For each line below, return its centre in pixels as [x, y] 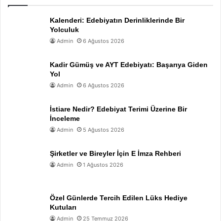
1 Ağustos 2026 [103, 165]
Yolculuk [64, 30]
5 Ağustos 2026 [104, 130]
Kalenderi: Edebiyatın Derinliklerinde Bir [117, 20]
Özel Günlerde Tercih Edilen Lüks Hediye [119, 198]
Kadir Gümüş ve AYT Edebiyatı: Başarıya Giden [129, 65]
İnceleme [65, 118]
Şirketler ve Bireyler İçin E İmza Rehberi [115, 153]
